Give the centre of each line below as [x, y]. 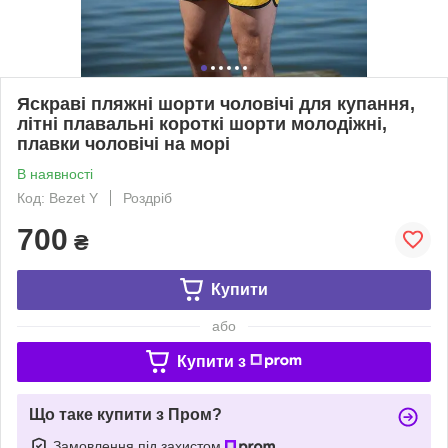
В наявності [55, 173]
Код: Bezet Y [57, 197]
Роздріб [147, 197]
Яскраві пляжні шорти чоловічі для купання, [216, 103]
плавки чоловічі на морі [123, 143]
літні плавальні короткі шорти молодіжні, [202, 123]
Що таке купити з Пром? [125, 414]
